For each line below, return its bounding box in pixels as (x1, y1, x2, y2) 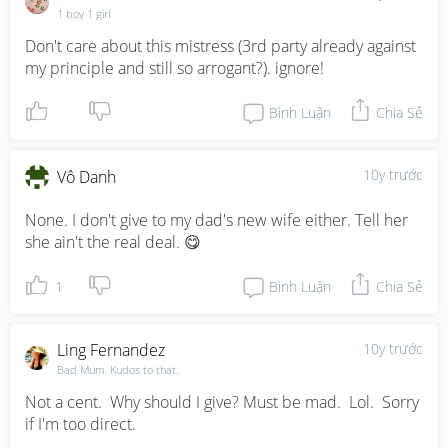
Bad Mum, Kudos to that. (57, 362, 179, 377)
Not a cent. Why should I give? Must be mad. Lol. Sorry (25, 391, 419, 413)
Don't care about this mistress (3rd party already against (25, 35, 416, 57)
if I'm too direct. (25, 413, 136, 435)
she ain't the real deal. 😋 (25, 231, 201, 253)
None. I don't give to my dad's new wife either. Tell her (25, 209, 408, 231)
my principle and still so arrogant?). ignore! (25, 57, 324, 79)
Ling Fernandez (57, 339, 165, 361)
